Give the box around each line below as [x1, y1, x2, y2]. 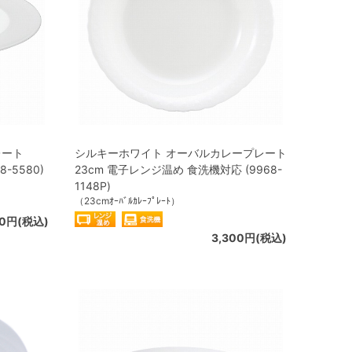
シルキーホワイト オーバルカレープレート [75, 145, 287, 159]
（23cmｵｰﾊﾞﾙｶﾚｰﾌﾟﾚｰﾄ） [75, 194, 180, 207]
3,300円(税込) [211, 230, 287, 244]
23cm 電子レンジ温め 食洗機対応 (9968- [75, 162, 282, 176]
